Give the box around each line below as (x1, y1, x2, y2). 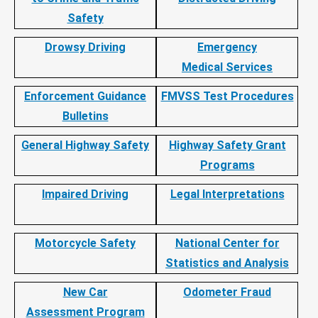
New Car (62, 285, 108, 299)
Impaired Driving (42, 187, 128, 201)
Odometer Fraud (183, 285, 271, 299)
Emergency (197, 40, 257, 54)
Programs (199, 158, 255, 172)
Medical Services (182, 60, 273, 74)
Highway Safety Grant (168, 138, 286, 152)
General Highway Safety (21, 138, 149, 152)
